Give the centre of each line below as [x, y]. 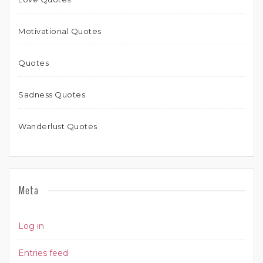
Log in [31, 226]
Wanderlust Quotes [58, 127]
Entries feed [43, 253]
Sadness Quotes [52, 95]
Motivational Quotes [60, 31]
